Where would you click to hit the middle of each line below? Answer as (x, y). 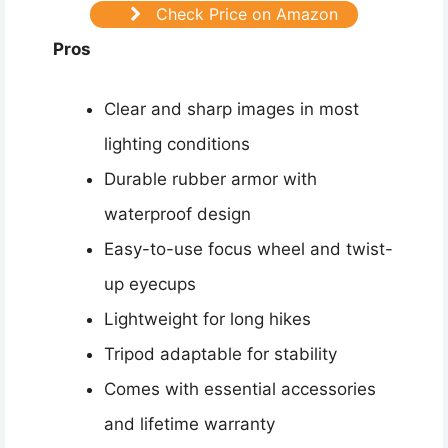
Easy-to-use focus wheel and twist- (248, 249)
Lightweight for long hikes (207, 319)
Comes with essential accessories (240, 389)
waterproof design (177, 214)
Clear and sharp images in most (231, 109)
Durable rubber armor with (210, 179)
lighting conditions (177, 144)
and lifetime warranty (189, 424)
